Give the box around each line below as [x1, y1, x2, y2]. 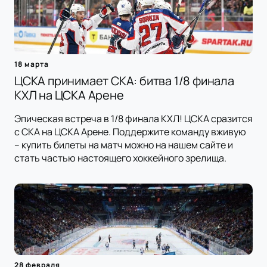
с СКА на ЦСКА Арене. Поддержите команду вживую [14, 125, 246, 139]
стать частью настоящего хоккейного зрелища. [14, 151, 226, 165]
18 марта [14, 59, 49, 70]
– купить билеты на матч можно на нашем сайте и [14, 138, 233, 152]
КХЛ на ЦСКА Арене [14, 87, 124, 104]
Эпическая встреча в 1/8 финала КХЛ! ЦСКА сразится [14, 112, 253, 126]
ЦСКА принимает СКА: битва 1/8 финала [14, 73, 234, 89]
